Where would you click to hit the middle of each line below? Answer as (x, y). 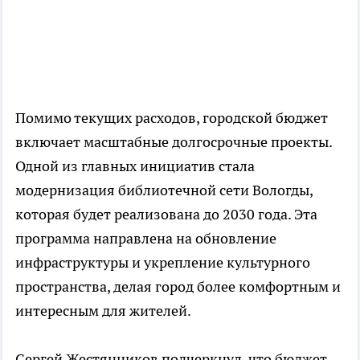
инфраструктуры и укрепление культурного (163, 262)
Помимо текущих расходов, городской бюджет (172, 117)
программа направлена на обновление (146, 238)
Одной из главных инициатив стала (135, 166)
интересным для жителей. (103, 310)
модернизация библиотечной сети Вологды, (164, 190)
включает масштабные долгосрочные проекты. (174, 141)
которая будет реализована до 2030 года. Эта (166, 214)
